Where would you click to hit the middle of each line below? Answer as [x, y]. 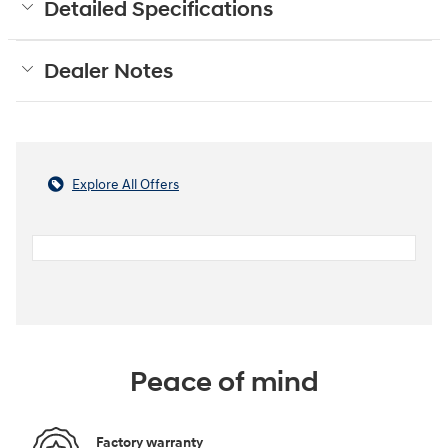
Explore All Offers [125, 184]
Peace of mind [224, 382]
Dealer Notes [108, 71]
